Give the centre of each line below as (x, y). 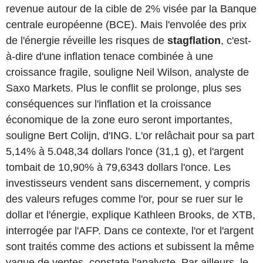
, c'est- (236, 40)
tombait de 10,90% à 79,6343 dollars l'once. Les (118, 167)
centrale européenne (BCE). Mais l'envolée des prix (126, 24)
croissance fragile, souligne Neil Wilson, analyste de (127, 72)
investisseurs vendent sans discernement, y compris (128, 183)
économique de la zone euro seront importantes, (119, 119)
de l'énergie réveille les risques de (87, 40)
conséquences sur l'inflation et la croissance (109, 104)
